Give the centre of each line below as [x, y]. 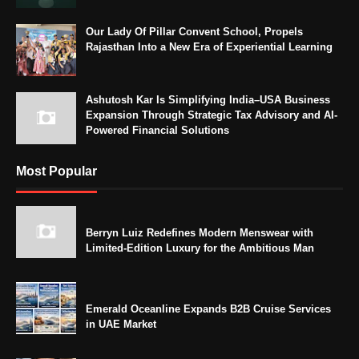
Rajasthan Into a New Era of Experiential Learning [209, 46]
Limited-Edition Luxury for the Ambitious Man [200, 248]
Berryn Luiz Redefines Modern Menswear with [200, 232]
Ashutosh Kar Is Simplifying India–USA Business [208, 99]
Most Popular [56, 171]
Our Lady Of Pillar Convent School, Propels [194, 31]
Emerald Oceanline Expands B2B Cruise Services [208, 309]
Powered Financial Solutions [157, 130]
